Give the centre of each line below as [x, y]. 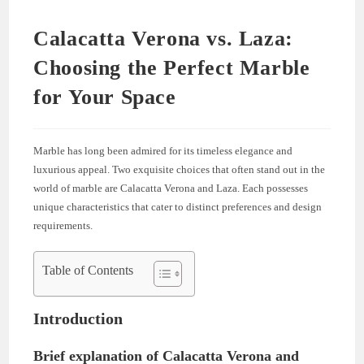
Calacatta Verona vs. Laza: [163, 38]
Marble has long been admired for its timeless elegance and [163, 150]
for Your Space [105, 97]
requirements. [63, 225]
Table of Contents [88, 270]
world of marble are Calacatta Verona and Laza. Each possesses [171, 188]
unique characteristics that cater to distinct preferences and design [178, 206]
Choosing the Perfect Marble [172, 67]
